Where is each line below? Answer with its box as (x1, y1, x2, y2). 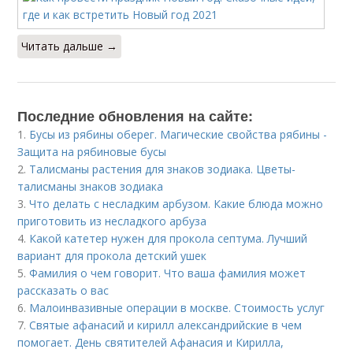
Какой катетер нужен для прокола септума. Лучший (29, 231, 308, 246)
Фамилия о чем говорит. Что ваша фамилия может (29, 266, 307, 281)
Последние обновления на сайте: (17, 106, 254, 126)
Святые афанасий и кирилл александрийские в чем (29, 318, 303, 333)
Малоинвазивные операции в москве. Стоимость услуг (29, 300, 325, 315)
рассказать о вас (17, 283, 110, 298)
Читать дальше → (21, 39, 118, 54)
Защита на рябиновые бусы (17, 144, 167, 159)
